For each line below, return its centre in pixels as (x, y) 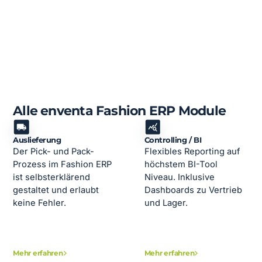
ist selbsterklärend (52, 177)
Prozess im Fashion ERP (63, 165)
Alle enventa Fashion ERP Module (120, 111)
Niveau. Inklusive (179, 177)
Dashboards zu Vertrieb (193, 190)
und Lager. (166, 203)
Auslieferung (37, 140)
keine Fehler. (40, 203)
